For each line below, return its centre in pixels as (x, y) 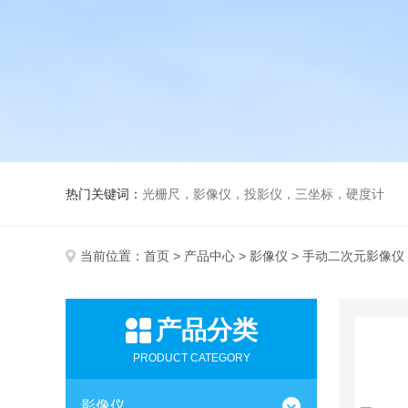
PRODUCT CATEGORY (191, 358)
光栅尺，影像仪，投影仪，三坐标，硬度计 (263, 194)
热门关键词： (104, 194)
